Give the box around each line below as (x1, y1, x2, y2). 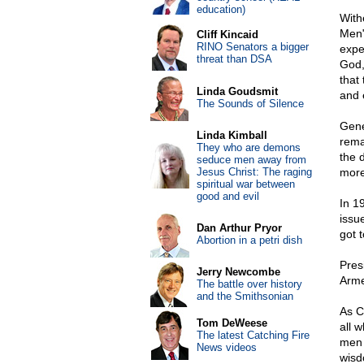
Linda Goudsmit (196, 85, 278, 97)
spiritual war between (196, 178, 295, 190)
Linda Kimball (196, 129, 267, 141)
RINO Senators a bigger (196, 41, 309, 53)
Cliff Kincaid (196, 28, 258, 41)
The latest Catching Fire (196, 329, 310, 341)
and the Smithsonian (196, 290, 293, 302)
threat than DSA (196, 53, 272, 65)
